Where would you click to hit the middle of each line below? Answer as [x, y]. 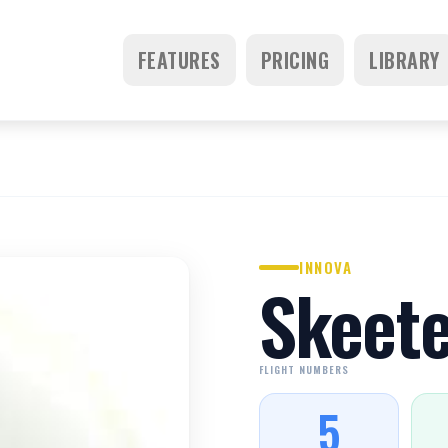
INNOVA [325, 267]
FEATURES [179, 60]
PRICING [294, 60]
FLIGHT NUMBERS [304, 369]
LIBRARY [404, 60]
